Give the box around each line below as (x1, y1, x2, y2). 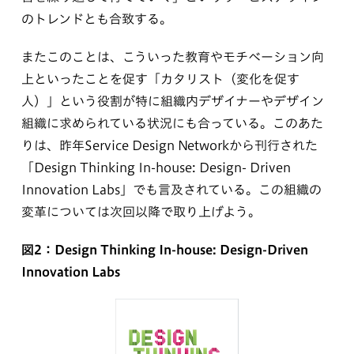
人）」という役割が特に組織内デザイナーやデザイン (21, 94, 324, 107)
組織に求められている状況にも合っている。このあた (21, 116, 323, 130)
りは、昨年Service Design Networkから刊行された (21, 138, 318, 152)
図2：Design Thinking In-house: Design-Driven (21, 243, 308, 256)
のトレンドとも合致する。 (21, 12, 172, 25)
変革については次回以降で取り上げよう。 (21, 205, 261, 218)
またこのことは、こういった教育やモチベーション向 (21, 50, 324, 63)
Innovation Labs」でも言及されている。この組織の (21, 183, 322, 196)
